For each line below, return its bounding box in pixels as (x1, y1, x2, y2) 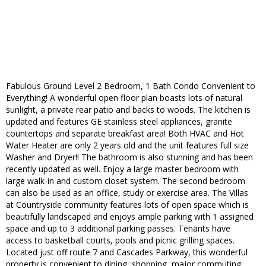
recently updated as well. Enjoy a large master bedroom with (6, 163, 239, 175)
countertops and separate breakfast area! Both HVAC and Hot (6, 128, 244, 140)
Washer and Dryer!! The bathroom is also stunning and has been (6, 151, 253, 163)
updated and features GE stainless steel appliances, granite (6, 116, 232, 128)
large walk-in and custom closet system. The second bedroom (6, 175, 245, 187)
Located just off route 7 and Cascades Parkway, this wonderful (6, 246, 248, 258)
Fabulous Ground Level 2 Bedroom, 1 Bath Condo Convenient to (6, 80, 255, 92)
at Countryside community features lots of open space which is (6, 199, 249, 211)
